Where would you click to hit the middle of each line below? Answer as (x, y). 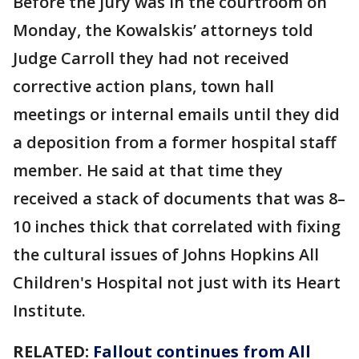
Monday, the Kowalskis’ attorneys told (163, 30)
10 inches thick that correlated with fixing (177, 226)
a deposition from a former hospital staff (174, 142)
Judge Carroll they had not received (151, 58)
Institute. (51, 310)
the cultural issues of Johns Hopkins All (166, 254)
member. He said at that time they (148, 170)
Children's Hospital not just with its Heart (177, 282)
